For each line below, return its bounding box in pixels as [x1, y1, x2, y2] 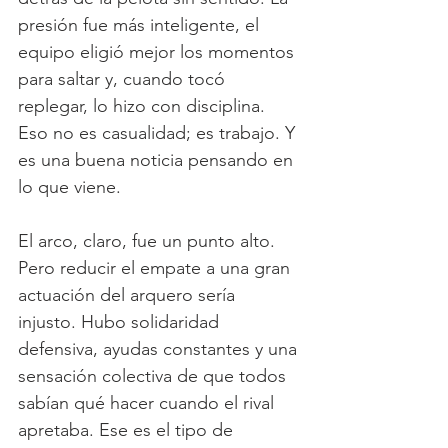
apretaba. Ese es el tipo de [18, 419, 238, 442]
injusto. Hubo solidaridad [18, 311, 224, 334]
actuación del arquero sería [18, 284, 240, 307]
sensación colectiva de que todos [18, 365, 291, 388]
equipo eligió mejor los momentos [18, 41, 299, 64]
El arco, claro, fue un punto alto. [18, 230, 280, 253]
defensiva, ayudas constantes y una [18, 338, 302, 361]
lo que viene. [18, 176, 121, 199]
